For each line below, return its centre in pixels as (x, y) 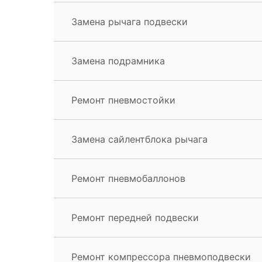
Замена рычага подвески (130, 21)
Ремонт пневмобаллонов (128, 178)
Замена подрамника (118, 61)
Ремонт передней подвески (135, 217)
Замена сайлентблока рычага (139, 139)
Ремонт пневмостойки (123, 100)
